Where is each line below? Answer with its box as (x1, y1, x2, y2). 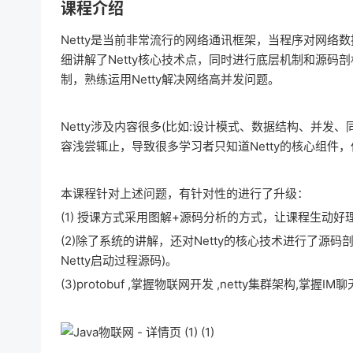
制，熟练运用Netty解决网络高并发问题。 (61, 72, 280, 87)
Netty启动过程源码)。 (61, 253, 177, 268)
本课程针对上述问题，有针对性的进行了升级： (61, 186, 309, 201)
